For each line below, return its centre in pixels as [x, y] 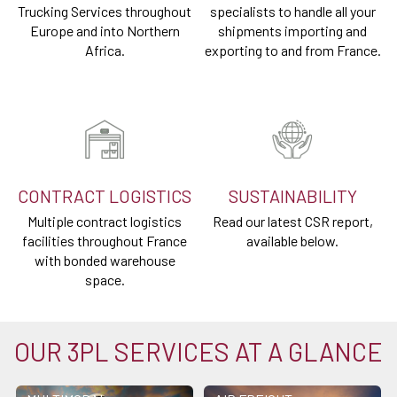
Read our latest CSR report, [292, 222]
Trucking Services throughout [105, 12]
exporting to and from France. [292, 51]
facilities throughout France [105, 241]
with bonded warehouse [105, 261]
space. [105, 280]
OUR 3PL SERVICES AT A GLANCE [198, 352]
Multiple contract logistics [105, 222]
